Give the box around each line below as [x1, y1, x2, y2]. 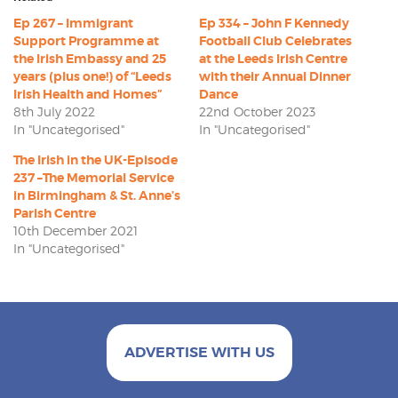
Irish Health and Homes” [13, 85, 162, 102]
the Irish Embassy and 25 [13, 50, 166, 67]
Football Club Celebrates [199, 32, 352, 49]
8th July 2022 [13, 103, 95, 119]
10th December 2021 [13, 222, 138, 238]
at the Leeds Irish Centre [199, 50, 347, 67]
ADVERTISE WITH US [123, 342, 275, 362]
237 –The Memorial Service [13, 169, 174, 186]
